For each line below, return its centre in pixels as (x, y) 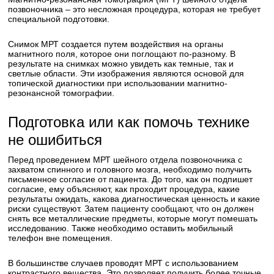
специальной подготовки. (59, 19)
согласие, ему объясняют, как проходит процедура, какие (124, 189)
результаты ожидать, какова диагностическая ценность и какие (134, 199)
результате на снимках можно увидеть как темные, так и (121, 64)
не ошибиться (55, 140)
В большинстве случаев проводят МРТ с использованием (124, 263)
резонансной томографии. (61, 93)
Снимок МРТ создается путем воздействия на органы (116, 44)
